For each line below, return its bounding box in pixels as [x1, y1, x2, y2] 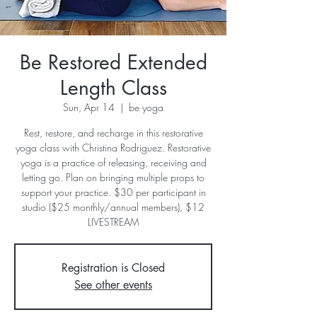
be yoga [129, 100, 163, 114]
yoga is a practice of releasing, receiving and [20, 156, 207, 169]
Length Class [59, 75, 167, 100]
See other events [74, 277, 152, 292]
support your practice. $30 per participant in [21, 185, 206, 199]
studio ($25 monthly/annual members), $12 [22, 200, 204, 214]
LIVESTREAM [87, 215, 139, 229]
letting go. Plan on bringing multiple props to [22, 171, 204, 184]
